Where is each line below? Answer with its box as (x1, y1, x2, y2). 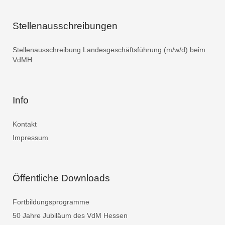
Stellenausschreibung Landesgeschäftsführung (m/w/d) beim (13, 46, 205, 54)
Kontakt (13, 120, 37, 128)
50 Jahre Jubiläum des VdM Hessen (13, 211, 128, 219)
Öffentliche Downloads (13, 173, 110, 183)
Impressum (13, 134, 48, 142)
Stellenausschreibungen (13, 21, 118, 31)
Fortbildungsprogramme (13, 198, 89, 206)
